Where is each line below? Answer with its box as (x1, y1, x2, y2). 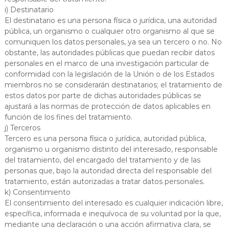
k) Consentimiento (4, 187, 71, 197)
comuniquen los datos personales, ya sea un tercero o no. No (4, 37, 222, 47)
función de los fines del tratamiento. (4, 112, 132, 122)
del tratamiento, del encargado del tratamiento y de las (4, 155, 200, 165)
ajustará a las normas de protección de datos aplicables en (4, 101, 211, 111)
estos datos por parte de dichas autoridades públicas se (4, 90, 201, 100)
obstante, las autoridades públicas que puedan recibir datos (4, 48, 215, 57)
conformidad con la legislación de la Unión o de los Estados (4, 69, 214, 79)
